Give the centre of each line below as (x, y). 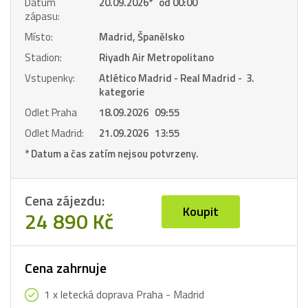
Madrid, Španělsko (142, 37)
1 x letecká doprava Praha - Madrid (124, 294)
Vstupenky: (50, 78)
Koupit (201, 211)
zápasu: (42, 16)
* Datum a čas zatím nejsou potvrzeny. (112, 154)
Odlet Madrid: (54, 133)
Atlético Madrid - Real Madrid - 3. (177, 78)
